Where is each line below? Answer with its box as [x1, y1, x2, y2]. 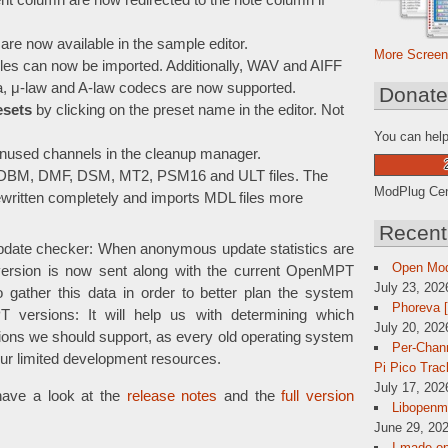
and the [217, 388, 282, 405]
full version [281, 388, 354, 405]
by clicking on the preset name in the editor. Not [32, 102, 344, 119]
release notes [126, 388, 218, 405]
